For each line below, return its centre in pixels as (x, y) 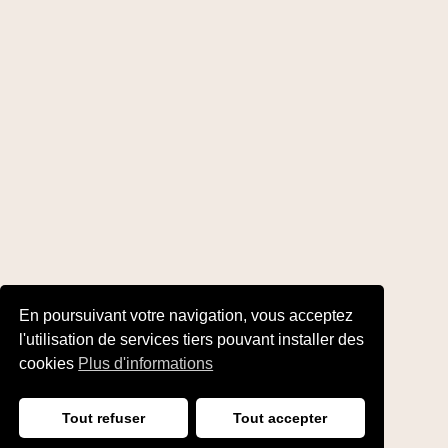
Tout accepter (280, 418)
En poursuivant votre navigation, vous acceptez (186, 315)
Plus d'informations (146, 363)
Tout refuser (104, 418)
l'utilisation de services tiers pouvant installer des (192, 339)
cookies (49, 363)
